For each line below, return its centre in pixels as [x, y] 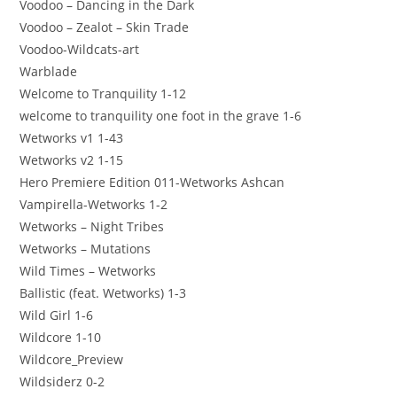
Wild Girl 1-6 [57, 315]
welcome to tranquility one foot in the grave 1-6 [161, 115]
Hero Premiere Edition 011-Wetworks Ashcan [152, 182]
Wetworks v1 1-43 [72, 137]
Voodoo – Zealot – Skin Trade [105, 27]
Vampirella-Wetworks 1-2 [94, 204]
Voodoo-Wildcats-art [80, 49]
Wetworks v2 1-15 [72, 160]
